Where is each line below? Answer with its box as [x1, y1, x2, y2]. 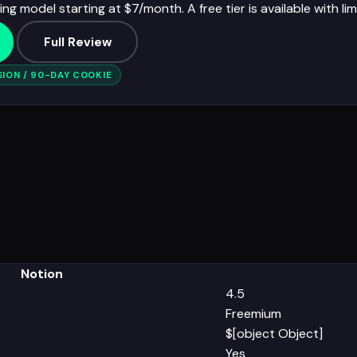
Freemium [226, 304, 281, 322]
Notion [21, 265, 63, 282]
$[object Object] [226, 324, 323, 342]
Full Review [43, 33, 112, 50]
